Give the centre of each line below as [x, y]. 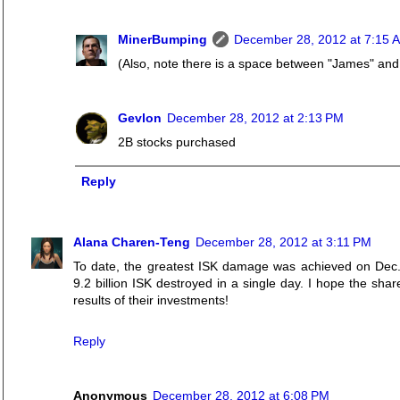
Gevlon [140, 117]
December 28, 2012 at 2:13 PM [255, 117]
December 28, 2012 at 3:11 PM [283, 242]
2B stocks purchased [177, 142]
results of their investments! [151, 300]
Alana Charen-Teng [132, 242]
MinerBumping [162, 40]
